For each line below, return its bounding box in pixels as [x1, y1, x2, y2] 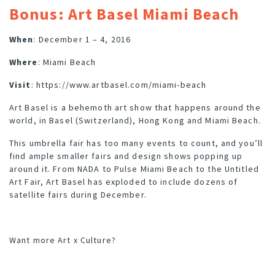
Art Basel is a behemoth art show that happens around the [9, 102, 261, 114]
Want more [9, 234, 58, 246]
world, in [9, 115, 50, 126]
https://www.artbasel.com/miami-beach [36, 79, 207, 91]
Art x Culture [58, 234, 112, 246]
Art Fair [9, 176, 41, 188]
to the [193, 163, 225, 175]
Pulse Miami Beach [114, 163, 193, 175]
